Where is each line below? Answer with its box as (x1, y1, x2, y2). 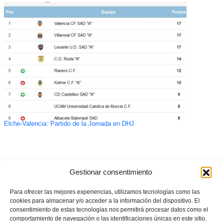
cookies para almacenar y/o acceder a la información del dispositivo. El (10, 197, 200, 204)
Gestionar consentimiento (69, 167, 152, 176)
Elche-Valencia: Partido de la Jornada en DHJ (3, 120, 134, 128)
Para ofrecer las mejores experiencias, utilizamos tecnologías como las (10, 188, 200, 195)
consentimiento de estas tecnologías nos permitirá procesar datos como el (10, 206, 208, 213)
